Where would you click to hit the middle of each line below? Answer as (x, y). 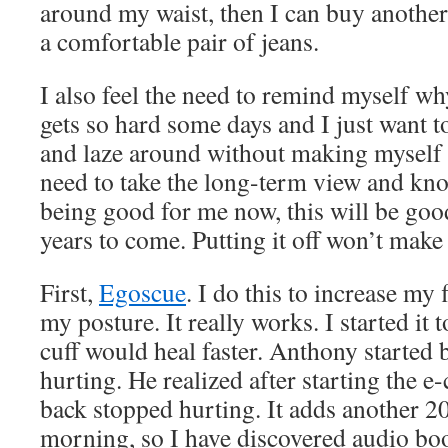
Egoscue (142, 292)
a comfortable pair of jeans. (179, 41)
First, (69, 292)
